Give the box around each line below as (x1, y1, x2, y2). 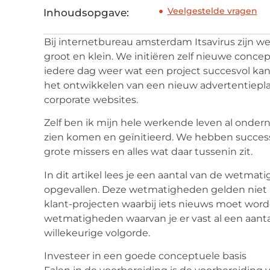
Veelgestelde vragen (167, 5, 257, 17)
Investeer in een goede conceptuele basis (44, 250, 246, 262)
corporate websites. (44, 94, 138, 106)
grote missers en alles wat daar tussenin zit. (44, 146, 253, 158)
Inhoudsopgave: (43, 7, 129, 19)
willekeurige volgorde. (44, 227, 150, 239)
